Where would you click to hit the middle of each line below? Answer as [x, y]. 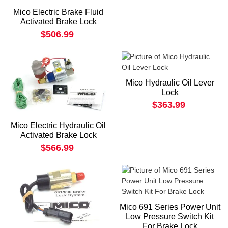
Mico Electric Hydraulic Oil [58, 125]
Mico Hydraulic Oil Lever [170, 83]
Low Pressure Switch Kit [170, 216]
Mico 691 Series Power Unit [170, 207]
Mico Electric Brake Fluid [58, 12]
